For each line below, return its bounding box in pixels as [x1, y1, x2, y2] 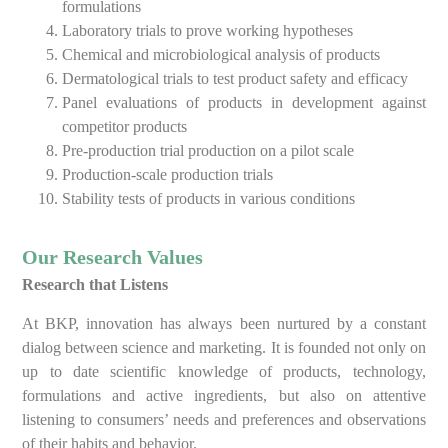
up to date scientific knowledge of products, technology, [22, 362, 426, 380]
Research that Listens [22, 276, 169, 294]
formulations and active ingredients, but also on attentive [22, 386, 426, 404]
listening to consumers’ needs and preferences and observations [22, 410, 426, 428]
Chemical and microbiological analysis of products [62, 46, 381, 64]
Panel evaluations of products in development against [62, 94, 426, 112]
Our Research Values [22, 246, 204, 269]
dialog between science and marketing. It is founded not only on [22, 338, 426, 356]
